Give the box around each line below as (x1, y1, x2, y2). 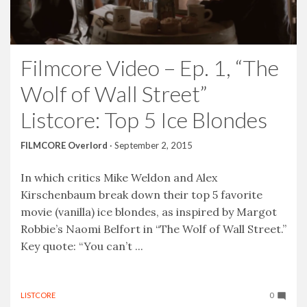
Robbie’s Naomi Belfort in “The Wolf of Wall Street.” (21, 221, 286, 236)
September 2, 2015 (114, 139, 193, 151)
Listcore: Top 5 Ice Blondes (21, 106, 267, 133)
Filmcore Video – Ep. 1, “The (21, 53, 279, 81)
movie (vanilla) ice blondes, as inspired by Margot (21, 204, 277, 219)
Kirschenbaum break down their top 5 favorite (21, 187, 262, 201)
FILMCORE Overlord (21, 139, 108, 151)
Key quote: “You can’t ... (21, 238, 143, 253)
